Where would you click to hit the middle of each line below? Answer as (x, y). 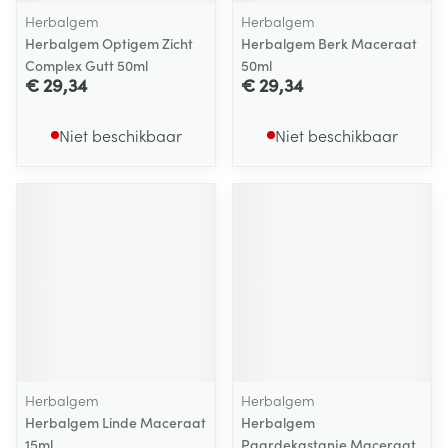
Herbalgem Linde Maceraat (115, 422)
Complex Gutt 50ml (86, 65)
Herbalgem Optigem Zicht (109, 43)
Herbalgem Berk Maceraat (329, 43)
